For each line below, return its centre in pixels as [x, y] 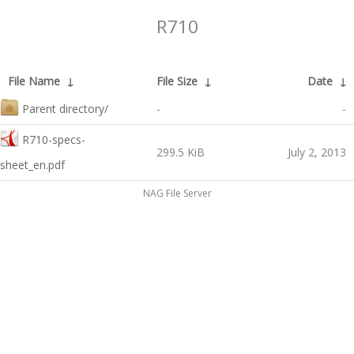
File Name [34, 81]
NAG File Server [177, 193]
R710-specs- [54, 139]
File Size [177, 81]
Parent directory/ [65, 109]
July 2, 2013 [317, 152]
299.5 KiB [181, 152]
